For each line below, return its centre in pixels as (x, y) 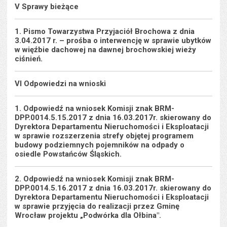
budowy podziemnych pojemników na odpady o (100, 145)
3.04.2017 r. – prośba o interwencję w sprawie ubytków (113, 41)
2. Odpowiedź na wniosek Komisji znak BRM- (95, 179)
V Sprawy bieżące (47, 7)
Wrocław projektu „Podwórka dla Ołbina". (88, 215)
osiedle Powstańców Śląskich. (68, 154)
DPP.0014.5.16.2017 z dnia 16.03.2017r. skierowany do (113, 188)
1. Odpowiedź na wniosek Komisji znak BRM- (95, 108)
